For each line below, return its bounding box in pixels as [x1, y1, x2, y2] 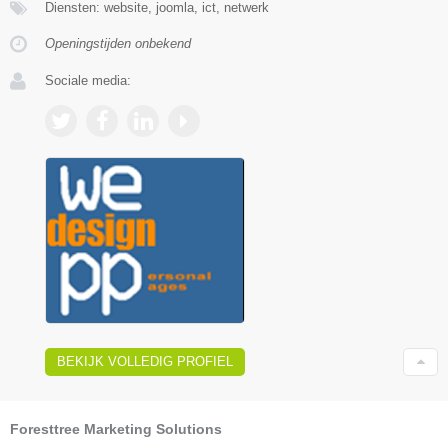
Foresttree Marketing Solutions [10, 421, 222, 438]
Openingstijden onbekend [45, 35, 191, 51]
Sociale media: [45, 72, 131, 88]
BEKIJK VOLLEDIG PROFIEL [57, 354, 233, 370]
